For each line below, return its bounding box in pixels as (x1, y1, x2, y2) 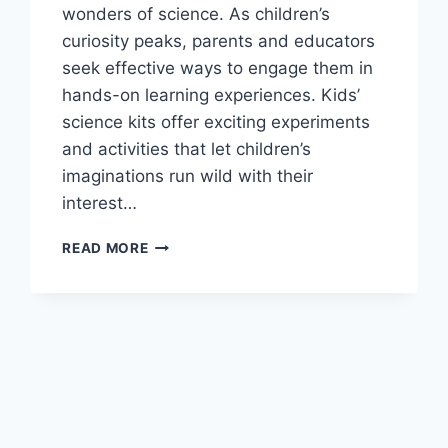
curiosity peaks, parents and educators (62, 30, 376, 51)
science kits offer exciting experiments (62, 111, 371, 132)
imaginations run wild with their (62, 165, 314, 186)
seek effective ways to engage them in (62, 57, 374, 78)
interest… (62, 192, 138, 213)
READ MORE (62, 239, 149, 256)
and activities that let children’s (62, 138, 312, 159)
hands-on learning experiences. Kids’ (62, 84, 361, 105)
